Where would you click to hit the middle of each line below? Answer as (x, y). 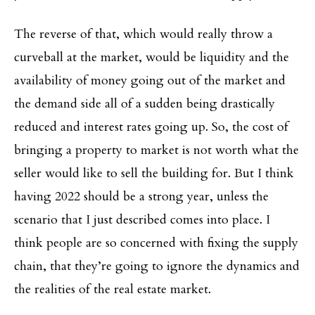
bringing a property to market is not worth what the (156, 150)
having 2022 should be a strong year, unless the (141, 196)
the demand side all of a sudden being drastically (144, 103)
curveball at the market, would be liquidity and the (152, 57)
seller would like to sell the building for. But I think (154, 173)
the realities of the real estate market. (112, 289)
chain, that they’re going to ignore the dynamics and (157, 266)
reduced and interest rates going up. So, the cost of (151, 127)
